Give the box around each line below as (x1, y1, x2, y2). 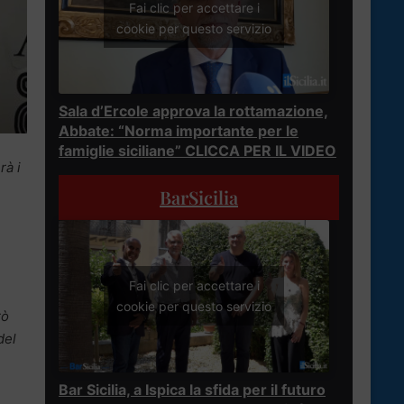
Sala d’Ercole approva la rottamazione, (59, 101, 328, 120)
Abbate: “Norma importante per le (59, 121, 298, 140)
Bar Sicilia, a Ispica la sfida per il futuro (59, 380, 326, 399)
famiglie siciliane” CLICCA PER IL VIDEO (59, 141, 336, 160)
